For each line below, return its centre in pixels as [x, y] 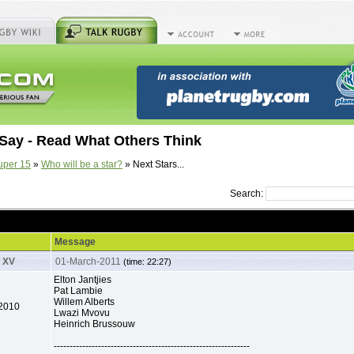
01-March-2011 [89, 262]
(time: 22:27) [147, 262]
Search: [248, 194]
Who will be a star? [82, 165]
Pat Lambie [78, 291]
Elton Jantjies [83, 280]
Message [75, 242]
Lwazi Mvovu [82, 313]
